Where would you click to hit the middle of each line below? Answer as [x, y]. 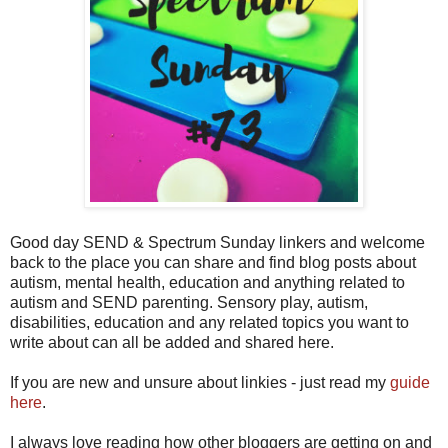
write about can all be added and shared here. [172, 342]
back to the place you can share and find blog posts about [213, 262]
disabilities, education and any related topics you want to [209, 322]
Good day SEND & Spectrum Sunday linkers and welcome [217, 242]
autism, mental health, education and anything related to [207, 282]
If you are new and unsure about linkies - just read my [200, 382]
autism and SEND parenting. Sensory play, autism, [189, 302]
